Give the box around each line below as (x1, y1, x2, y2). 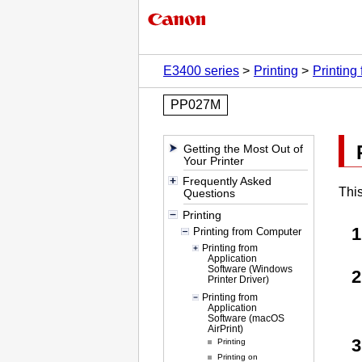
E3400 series (163, 64, 239, 78)
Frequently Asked (182, 175, 271, 188)
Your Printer (183, 154, 245, 168)
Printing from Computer (192, 225, 301, 238)
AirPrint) (207, 323, 243, 335)
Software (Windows (207, 263, 293, 274)
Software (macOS (207, 313, 284, 324)
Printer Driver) (207, 273, 269, 284)
